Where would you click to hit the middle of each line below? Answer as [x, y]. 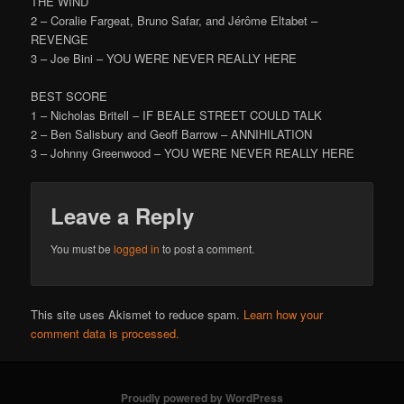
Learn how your [284, 314]
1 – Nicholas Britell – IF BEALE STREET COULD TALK [177, 115]
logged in [137, 248]
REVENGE [60, 40]
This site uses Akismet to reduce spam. [138, 314]
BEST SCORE [69, 96]
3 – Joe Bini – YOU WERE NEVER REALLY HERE [164, 59]
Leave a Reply [123, 215]
